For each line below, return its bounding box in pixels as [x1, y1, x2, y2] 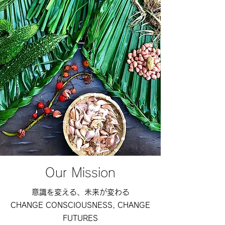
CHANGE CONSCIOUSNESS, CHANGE [11, 201, 150, 209]
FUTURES [63, 214, 98, 222]
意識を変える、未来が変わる [31, 188, 130, 196]
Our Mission [45, 166, 116, 179]
